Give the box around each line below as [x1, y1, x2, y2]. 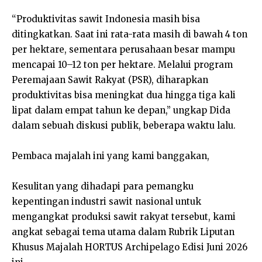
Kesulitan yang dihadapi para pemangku [12, 180, 194, 192]
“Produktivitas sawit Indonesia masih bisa [12, 13, 200, 25]
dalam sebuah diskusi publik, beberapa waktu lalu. [12, 119, 236, 131]
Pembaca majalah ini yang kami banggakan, [12, 150, 209, 161]
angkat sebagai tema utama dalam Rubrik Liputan [12, 226, 235, 237]
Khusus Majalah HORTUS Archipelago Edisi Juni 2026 [12, 241, 247, 253]
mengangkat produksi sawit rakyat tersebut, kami [12, 211, 236, 222]
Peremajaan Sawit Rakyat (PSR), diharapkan [12, 74, 208, 85]
